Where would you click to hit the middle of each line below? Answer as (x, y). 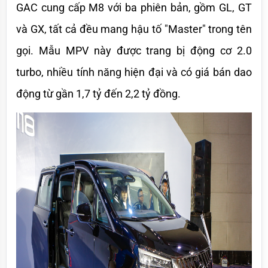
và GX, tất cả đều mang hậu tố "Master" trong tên (134, 29)
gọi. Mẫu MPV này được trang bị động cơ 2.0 (134, 50)
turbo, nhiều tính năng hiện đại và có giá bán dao (134, 72)
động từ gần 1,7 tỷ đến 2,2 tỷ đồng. (98, 93)
